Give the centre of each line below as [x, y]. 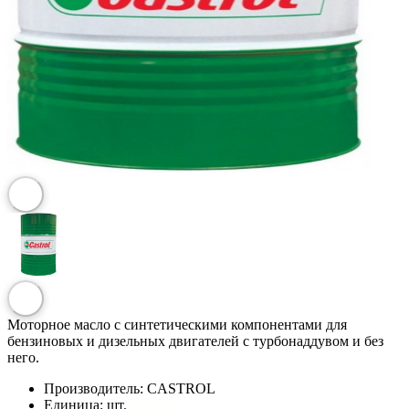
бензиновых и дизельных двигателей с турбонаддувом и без [195, 341]
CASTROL [181, 388]
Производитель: [94, 388]
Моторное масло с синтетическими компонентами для [177, 324]
